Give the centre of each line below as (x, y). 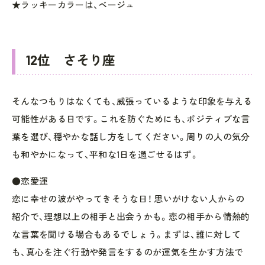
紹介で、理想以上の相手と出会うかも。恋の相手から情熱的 (131, 216)
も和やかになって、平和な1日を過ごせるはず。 (106, 154)
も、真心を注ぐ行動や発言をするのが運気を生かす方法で (128, 252)
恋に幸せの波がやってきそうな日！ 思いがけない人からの (128, 198)
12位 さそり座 (71, 59)
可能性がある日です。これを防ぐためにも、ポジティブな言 (131, 119)
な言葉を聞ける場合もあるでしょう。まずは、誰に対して (127, 234)
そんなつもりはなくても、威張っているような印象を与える (132, 101)
